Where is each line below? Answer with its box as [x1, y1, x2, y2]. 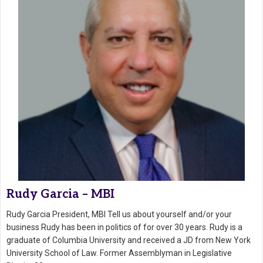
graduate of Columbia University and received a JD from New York [6, 235, 251, 245]
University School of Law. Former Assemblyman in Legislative [6, 248, 232, 258]
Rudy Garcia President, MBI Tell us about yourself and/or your [6, 209, 232, 219]
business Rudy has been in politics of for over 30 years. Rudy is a [6, 222, 242, 232]
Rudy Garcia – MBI [6, 187, 114, 201]
